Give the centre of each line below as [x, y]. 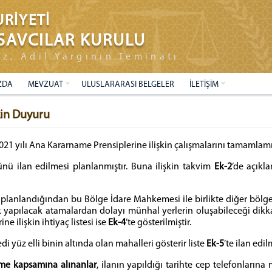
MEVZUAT [46, 85]
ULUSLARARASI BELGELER [128, 85]
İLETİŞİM [204, 85]
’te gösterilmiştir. [158, 223]
